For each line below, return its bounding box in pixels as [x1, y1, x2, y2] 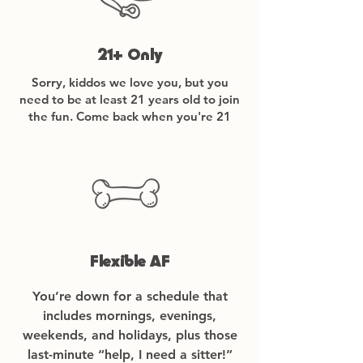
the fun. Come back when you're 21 [28, 109, 231, 124]
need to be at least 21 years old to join [19, 92, 240, 107]
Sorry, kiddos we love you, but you [31, 75, 228, 90]
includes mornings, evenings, [43, 308, 216, 323]
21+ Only [96, 48, 163, 66]
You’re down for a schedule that [32, 288, 228, 304]
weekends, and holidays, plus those [22, 327, 237, 343]
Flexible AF [89, 254, 170, 273]
